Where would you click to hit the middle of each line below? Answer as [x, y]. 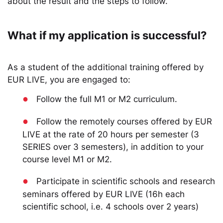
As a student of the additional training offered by [106, 67]
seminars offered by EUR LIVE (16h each [104, 194]
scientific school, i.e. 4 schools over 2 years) [111, 207]
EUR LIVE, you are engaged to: [69, 80]
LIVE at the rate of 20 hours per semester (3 [111, 134]
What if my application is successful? [107, 35]
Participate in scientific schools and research [126, 181]
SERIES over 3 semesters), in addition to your [113, 147]
